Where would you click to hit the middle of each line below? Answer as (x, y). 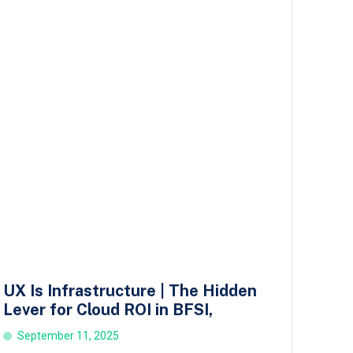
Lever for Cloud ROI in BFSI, (108, 310)
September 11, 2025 (68, 336)
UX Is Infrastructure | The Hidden (130, 291)
